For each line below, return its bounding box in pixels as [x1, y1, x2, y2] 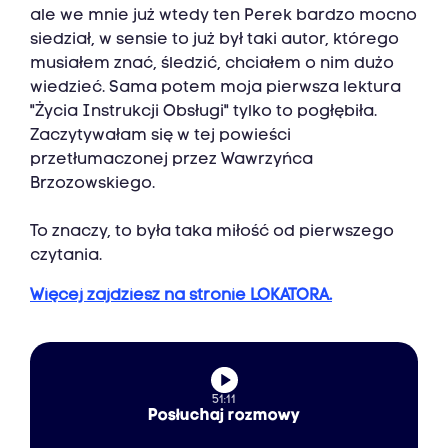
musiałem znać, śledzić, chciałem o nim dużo [30, 56, 394, 73]
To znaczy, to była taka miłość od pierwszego [30, 224, 394, 241]
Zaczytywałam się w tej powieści [30, 128, 291, 145]
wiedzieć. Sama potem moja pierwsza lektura [30, 80, 401, 97]
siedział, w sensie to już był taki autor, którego [30, 32, 399, 49]
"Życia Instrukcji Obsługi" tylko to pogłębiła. [30, 104, 377, 121]
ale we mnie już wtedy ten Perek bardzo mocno [30, 8, 417, 25]
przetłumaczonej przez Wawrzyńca [30, 152, 313, 169]
